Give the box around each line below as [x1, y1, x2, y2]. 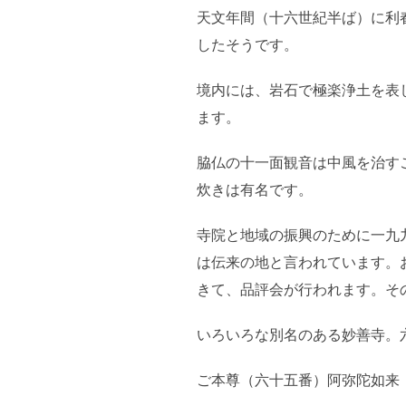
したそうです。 [197, 36, 298, 53]
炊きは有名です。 [197, 181, 313, 198]
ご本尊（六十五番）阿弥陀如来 [197, 372, 400, 388]
